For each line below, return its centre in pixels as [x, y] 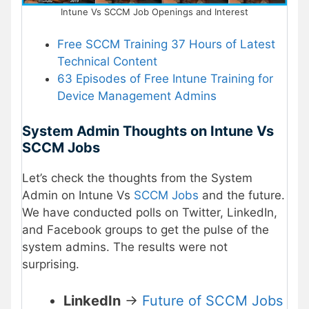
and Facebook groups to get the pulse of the [146, 229]
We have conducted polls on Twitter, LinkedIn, [150, 212]
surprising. [51, 264]
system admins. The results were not [125, 247]
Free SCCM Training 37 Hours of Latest [166, 44]
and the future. [242, 195]
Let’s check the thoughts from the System [137, 178]
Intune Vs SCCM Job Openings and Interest [154, 11]
